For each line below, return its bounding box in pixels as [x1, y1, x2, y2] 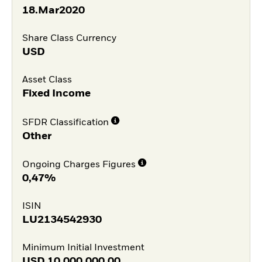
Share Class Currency [22, 34, 116, 44]
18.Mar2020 [22, 5, 85, 16]
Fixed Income [22, 88, 91, 99]
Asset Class [22, 75, 72, 85]
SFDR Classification [22, 118, 109, 127]
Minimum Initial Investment [22, 243, 144, 253]
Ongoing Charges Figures [22, 160, 136, 170]
